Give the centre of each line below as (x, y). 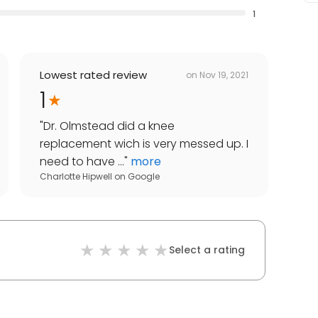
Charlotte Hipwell (76, 177)
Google (144, 177)
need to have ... (82, 162)
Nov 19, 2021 (224, 75)
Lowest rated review (93, 75)
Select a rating (207, 250)
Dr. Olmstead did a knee (109, 126)
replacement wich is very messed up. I (144, 144)
